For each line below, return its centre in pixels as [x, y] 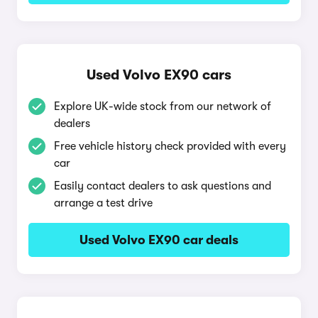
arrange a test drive [103, 203]
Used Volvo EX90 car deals [159, 240]
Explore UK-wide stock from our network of [163, 106]
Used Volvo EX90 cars [159, 75]
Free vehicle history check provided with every [170, 146]
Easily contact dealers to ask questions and [163, 186]
